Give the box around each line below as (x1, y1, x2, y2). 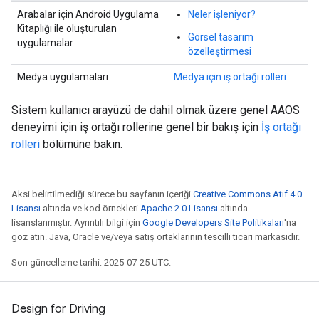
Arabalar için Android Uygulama (17, 9, 159, 20)
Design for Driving (11, 302, 105, 316)
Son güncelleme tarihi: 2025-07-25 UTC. (11, 257, 171, 268)
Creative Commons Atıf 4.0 (193, 189, 302, 199)
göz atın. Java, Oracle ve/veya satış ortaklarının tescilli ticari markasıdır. (11, 231, 300, 242)
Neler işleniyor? (188, 9, 256, 20)
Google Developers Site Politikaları (142, 217, 284, 228)
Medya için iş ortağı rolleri (174, 71, 286, 83)
